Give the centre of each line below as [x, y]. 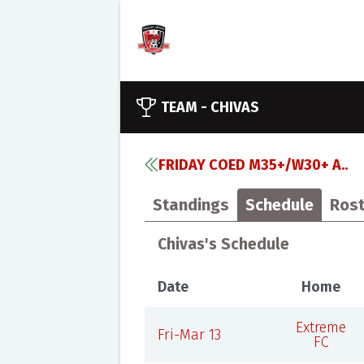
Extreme [321, 327]
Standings [191, 205]
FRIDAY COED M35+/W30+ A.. [253, 165]
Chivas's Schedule [223, 244]
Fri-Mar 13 [189, 335]
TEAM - [185, 107]
